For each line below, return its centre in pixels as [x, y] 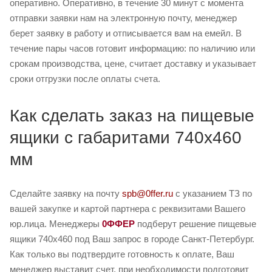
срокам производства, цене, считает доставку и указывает [133, 64]
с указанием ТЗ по [212, 194]
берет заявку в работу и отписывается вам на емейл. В [126, 33]
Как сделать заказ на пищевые [132, 116]
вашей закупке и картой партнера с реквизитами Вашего [127, 209]
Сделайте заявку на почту [66, 194]
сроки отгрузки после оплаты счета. [85, 79]
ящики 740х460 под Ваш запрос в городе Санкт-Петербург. [132, 239]
